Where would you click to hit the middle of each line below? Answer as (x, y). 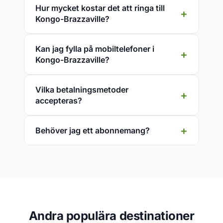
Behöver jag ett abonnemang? (93, 130)
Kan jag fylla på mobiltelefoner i (95, 49)
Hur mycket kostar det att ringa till (100, 8)
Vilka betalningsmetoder (82, 90)
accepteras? (59, 101)
